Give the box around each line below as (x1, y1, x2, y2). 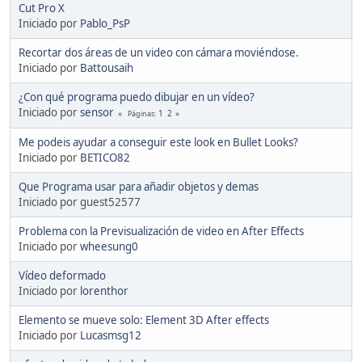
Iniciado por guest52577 (19, 194, 141, 209)
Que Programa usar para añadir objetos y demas (19, 179, 259, 194)
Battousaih (80, 60, 133, 75)
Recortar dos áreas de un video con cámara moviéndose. (19, 44, 299, 60)
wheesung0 (80, 238, 138, 254)
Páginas (128, 107, 154, 119)
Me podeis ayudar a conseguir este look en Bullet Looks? (19, 134, 298, 149)
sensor (80, 104, 114, 120)
